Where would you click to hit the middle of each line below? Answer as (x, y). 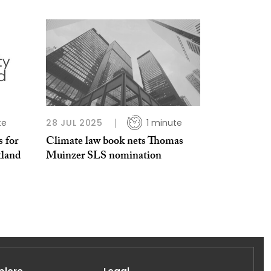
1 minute (164, 123)
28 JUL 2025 (74, 123)
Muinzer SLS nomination (104, 157)
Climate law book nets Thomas (115, 143)
